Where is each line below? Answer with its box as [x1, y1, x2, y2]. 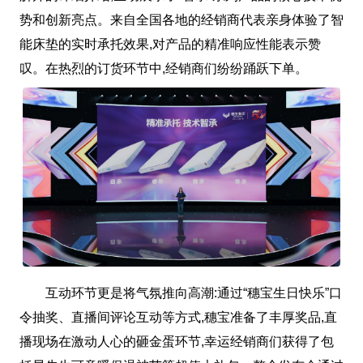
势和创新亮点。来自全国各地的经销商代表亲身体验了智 [19, 13, 344, 28]
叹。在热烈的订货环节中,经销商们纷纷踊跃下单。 [19, 62, 308, 76]
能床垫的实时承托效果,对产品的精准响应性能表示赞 [19, 37, 321, 52]
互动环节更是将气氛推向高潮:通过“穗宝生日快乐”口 [19, 285, 342, 300]
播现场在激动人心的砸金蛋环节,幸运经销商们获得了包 [19, 334, 334, 348]
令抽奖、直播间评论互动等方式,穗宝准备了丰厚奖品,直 [19, 310, 337, 324]
